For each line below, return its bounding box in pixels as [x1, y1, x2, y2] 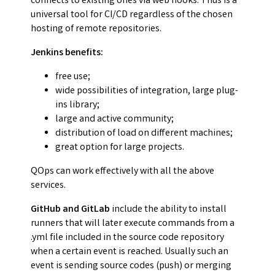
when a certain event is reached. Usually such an [31, 245, 228, 260]
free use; [55, 70, 90, 85]
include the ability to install [110, 203, 227, 217]
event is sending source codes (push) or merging [31, 259, 231, 274]
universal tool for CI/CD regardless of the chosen [31, 8, 233, 23]
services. [31, 179, 66, 193]
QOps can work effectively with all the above [31, 165, 214, 179]
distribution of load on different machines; [55, 126, 233, 141]
